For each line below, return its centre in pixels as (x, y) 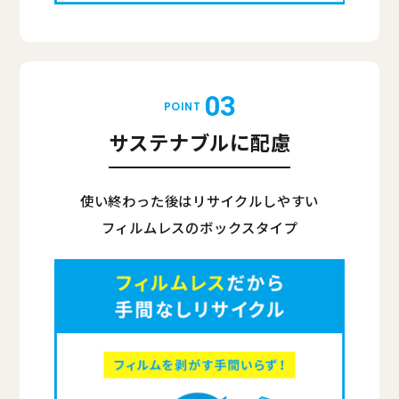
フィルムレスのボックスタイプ (199, 227)
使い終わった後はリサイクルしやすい (199, 200)
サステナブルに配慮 (199, 142)
